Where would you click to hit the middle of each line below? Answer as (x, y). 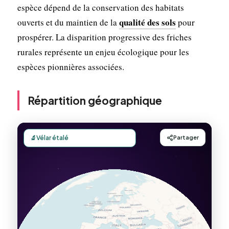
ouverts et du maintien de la (68, 22)
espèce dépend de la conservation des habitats (100, 7)
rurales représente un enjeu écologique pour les (103, 52)
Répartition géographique (95, 100)
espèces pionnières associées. (71, 66)
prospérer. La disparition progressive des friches (104, 37)
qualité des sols (147, 22)
